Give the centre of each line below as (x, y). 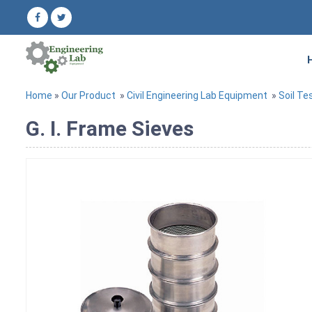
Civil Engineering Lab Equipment (197, 95)
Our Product (88, 95)
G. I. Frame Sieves (110, 128)
